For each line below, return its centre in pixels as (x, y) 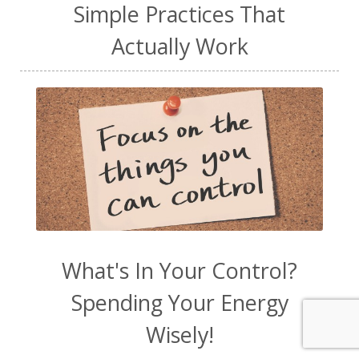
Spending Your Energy (179, 302)
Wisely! (179, 334)
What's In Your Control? (179, 270)
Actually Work (179, 46)
